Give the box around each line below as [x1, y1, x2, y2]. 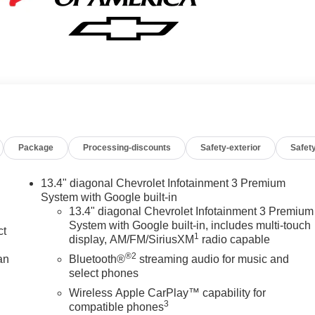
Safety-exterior [200, 143, 262, 153]
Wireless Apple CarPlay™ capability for [69, 287, 266, 300]
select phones [69, 267, 139, 280]
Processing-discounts [83, 143, 172, 153]
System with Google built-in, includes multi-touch [69, 219, 311, 232]
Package [18, 143, 54, 153]
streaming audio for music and [136, 253, 290, 266]
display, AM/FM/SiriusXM [69, 233, 195, 246]
